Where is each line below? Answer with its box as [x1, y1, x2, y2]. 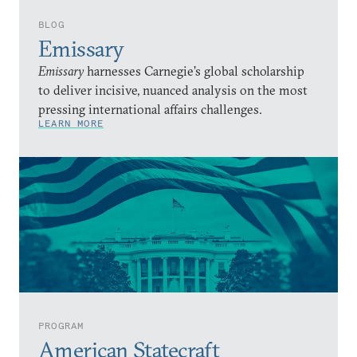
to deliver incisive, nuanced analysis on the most [38, 81, 308, 98]
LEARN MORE [38, 116, 104, 129]
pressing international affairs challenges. [38, 100, 262, 117]
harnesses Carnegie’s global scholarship [84, 62, 304, 79]
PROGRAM [38, 319, 84, 331]
